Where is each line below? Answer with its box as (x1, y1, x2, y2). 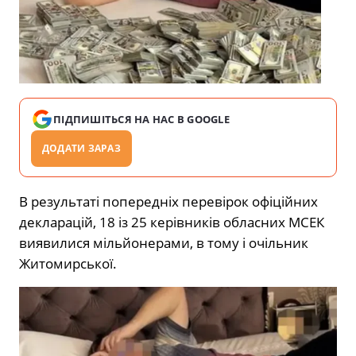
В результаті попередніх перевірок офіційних (19, 192, 318, 211)
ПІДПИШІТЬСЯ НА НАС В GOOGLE (53, 111, 230, 126)
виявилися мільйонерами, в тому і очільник (19, 233, 308, 252)
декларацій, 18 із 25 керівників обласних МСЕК (19, 212, 324, 231)
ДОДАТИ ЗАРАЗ (42, 141, 121, 155)
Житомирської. (19, 253, 117, 273)
